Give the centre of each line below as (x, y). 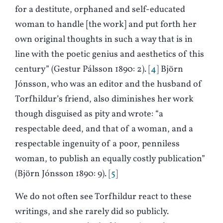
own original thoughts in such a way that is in (104, 40)
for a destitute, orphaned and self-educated (100, 10)
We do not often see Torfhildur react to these (103, 197)
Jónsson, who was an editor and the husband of (109, 85)
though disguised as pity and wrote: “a (89, 114)
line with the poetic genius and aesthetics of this (110, 55)
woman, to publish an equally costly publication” (110, 159)
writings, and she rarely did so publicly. (92, 212)
